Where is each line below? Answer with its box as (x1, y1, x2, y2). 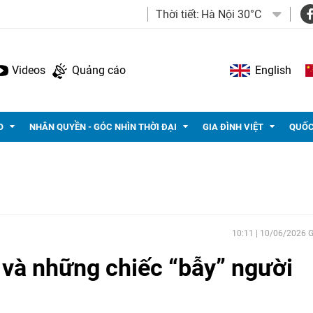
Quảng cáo (72, 63, 126, 77)
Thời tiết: (156, 8, 199, 21)
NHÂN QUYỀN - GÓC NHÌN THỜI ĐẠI (29, 122, 177, 132)
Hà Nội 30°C (201, 8, 261, 21)
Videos (12, 63, 45, 77)
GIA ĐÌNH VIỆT (203, 122, 263, 132)
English (255, 63, 291, 77)
